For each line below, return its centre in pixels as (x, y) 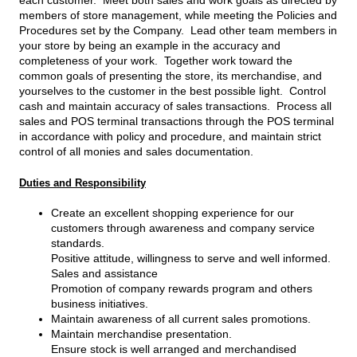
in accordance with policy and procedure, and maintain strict (170, 137)
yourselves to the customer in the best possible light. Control (173, 91)
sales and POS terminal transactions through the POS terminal (177, 122)
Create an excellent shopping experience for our (173, 213)
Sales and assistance (104, 274)
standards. (78, 243)
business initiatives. (100, 304)
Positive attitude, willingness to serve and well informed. (191, 259)
